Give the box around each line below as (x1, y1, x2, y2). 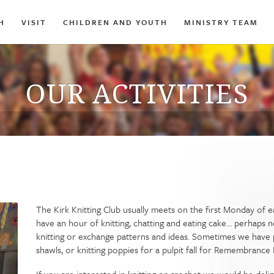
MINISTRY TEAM (184, 17, 258, 28)
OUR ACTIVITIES (25, 75, 249, 111)
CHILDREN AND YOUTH (63, 17, 168, 28)
